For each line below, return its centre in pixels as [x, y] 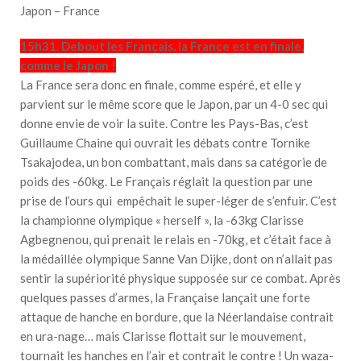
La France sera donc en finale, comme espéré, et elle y [161, 85]
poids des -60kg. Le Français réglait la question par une [166, 182]
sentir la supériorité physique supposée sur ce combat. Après [180, 278]
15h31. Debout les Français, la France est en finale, [162, 46]
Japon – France [60, 11]
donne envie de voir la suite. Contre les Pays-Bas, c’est [164, 124]
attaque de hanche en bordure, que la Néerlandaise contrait [177, 317]
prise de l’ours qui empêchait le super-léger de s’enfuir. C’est [178, 201]
